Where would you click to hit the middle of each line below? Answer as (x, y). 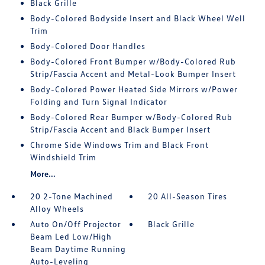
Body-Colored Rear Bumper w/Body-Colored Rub (131, 117)
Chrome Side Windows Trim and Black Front (119, 145)
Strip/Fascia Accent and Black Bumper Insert (120, 129)
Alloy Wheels (57, 209)
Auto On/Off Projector (75, 224)
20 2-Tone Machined (71, 196)
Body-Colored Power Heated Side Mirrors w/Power (134, 89)
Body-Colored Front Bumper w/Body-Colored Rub (133, 61)
